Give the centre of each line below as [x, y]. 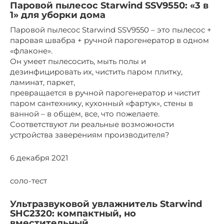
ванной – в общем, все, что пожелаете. [85, 113]
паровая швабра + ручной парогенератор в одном [109, 40]
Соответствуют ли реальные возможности [92, 124]
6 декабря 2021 [39, 157]
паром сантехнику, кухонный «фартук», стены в [101, 103]
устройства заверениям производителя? [90, 134]
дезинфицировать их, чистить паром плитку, [96, 71]
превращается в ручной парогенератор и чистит [105, 92]
